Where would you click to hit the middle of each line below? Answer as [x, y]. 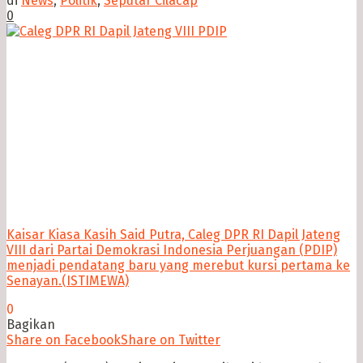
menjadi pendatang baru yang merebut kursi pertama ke [178, 266]
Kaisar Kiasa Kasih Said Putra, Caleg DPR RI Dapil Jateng [173, 235]
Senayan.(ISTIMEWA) [68, 281]
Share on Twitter [171, 340]
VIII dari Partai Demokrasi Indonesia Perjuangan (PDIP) [172, 250]
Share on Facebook [64, 340]
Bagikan [31, 325]
